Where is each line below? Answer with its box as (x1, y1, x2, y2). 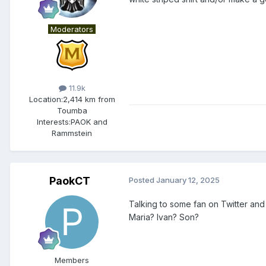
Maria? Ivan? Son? (129, 212, 201, 223)
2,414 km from (62, 94, 115, 104)
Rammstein (52, 128, 92, 138)
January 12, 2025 (156, 175, 220, 185)
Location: (28, 94, 63, 104)
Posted (129, 175, 156, 185)
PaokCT (49, 175, 90, 188)
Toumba (56, 106, 87, 116)
